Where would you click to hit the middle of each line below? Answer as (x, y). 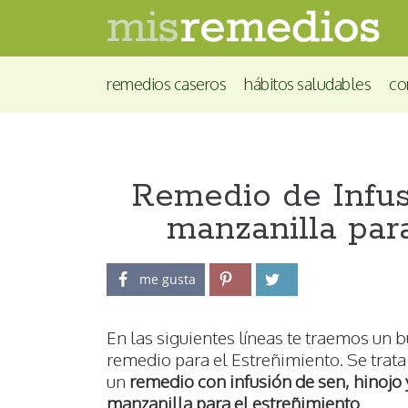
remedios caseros (166, 83)
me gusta (168, 280)
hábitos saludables (307, 83)
